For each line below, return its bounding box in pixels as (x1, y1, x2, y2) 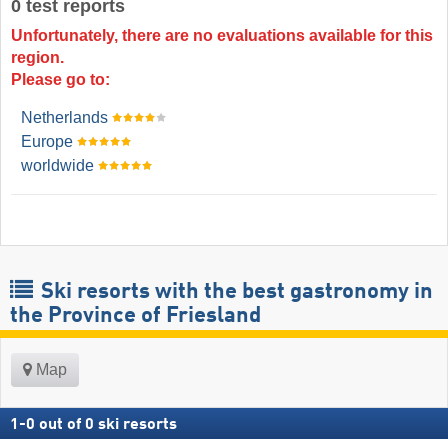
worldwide (21, 157, 94, 175)
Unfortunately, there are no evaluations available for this (11, 27, 433, 45)
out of (35, 416, 85, 433)
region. (11, 49, 64, 67)
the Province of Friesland (10, 304, 261, 327)
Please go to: (11, 71, 110, 89)
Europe (21, 133, 73, 151)
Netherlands (21, 109, 108, 127)
